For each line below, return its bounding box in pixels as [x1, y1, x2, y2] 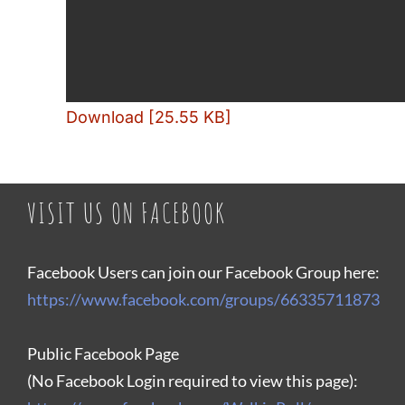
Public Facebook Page [27, 344, 179, 364]
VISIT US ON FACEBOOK [27, 196, 225, 231]
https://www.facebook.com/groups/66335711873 [27, 289, 380, 310]
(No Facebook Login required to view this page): [27, 371, 358, 391]
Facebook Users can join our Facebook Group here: [27, 262, 382, 283]
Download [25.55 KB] [66, 107, 232, 127]
